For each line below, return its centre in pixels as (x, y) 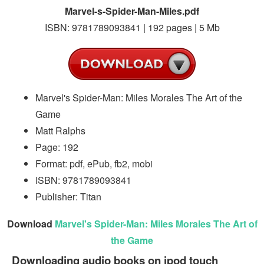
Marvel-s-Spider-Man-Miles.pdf (132, 11)
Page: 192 (57, 147)
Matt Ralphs (60, 130)
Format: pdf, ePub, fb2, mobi (94, 163)
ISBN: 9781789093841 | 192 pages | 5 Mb (132, 27)
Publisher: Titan (68, 196)
